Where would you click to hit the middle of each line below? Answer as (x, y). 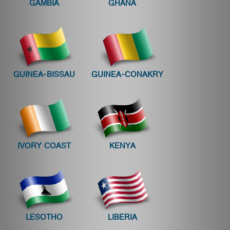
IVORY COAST (44, 147)
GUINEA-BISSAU (44, 76)
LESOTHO (44, 218)
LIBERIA (122, 218)
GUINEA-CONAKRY (127, 76)
